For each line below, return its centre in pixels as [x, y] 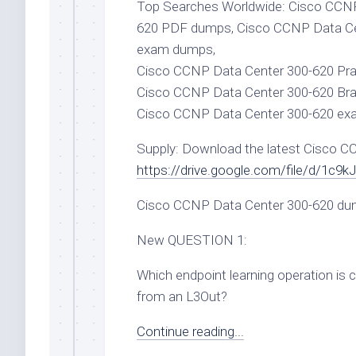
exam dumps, [176, 50]
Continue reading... [190, 332]
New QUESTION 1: [192, 240]
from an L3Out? [182, 297]
